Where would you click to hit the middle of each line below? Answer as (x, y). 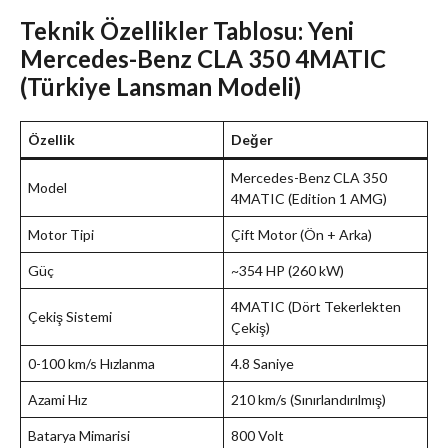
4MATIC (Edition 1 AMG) (309, 199)
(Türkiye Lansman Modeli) (160, 87)
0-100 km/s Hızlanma (91, 364)
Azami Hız (57, 400)
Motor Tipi (61, 235)
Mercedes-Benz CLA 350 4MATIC (203, 59)
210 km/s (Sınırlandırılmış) (308, 400)
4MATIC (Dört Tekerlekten (316, 307)
